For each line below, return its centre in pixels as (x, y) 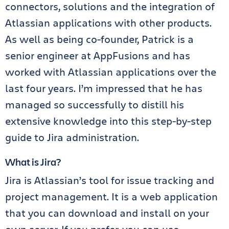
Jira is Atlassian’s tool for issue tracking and (110, 180)
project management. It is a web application (111, 197)
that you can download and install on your (107, 213)
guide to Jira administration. (72, 137)
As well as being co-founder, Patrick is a (99, 39)
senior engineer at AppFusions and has (98, 55)
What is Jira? (33, 162)
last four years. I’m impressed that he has (104, 88)
